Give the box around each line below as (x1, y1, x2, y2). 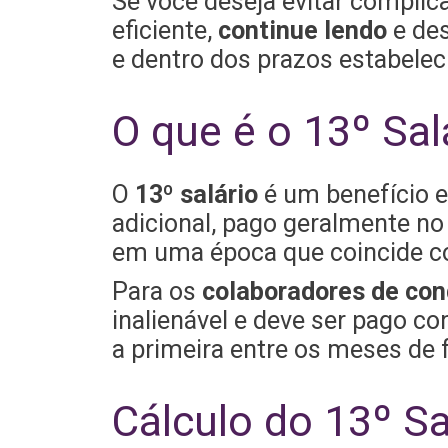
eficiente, (111, 16, 218, 46)
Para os (111, 276, 202, 306)
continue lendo (217, 16, 387, 46)
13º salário (134, 180, 258, 210)
